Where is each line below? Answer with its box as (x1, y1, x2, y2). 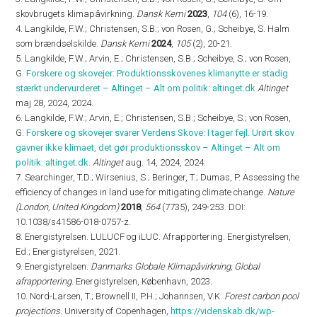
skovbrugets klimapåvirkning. (16, 8, 137, 19)
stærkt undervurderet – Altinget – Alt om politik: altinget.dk (16, 83, 256, 93)
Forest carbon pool (224, 291, 299, 301)
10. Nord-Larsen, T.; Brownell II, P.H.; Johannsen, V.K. (16, 291, 225, 301)
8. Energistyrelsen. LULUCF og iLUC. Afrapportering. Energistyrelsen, (16, 231, 292, 242)
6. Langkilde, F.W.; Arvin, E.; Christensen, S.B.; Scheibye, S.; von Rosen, (16, 113, 292, 123)
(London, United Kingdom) (16, 202, 122, 212)
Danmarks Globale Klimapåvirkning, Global (91, 261, 260, 272)
